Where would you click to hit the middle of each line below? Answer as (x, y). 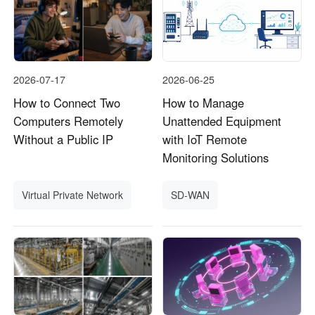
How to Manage (204, 102)
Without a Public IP (64, 139)
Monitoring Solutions (216, 157)
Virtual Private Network (73, 195)
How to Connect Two (67, 102)
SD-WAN (191, 195)
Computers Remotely (69, 121)
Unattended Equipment (222, 121)
